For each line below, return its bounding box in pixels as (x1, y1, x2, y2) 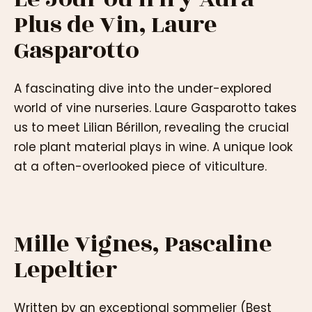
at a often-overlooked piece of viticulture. (14, 157, 267, 175)
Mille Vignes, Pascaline (14, 226, 272, 263)
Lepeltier (14, 252, 117, 288)
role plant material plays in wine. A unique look (14, 138, 292, 155)
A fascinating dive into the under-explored (14, 79, 272, 97)
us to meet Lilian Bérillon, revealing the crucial (14, 118, 289, 136)
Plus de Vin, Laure (14, 7, 217, 43)
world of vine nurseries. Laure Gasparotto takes (14, 99, 297, 116)
